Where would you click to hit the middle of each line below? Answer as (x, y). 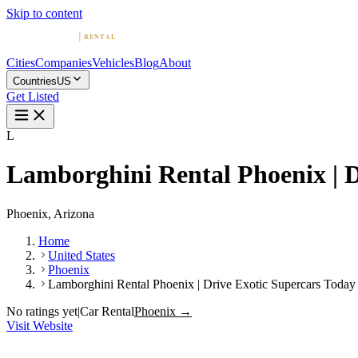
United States (82, 255)
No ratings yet (42, 311)
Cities (21, 63)
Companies (64, 63)
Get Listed (33, 96)
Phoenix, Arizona (50, 213)
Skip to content (44, 13)
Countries (35, 81)
